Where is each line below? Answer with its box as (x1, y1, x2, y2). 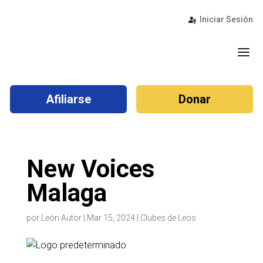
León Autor (41, 213, 82, 222)
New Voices (26, 154, 154, 183)
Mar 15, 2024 (86, 213, 135, 222)
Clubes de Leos (140, 213, 196, 222)
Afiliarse (46, 92, 92, 106)
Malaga (26, 178, 107, 207)
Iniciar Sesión (199, 15, 253, 24)
